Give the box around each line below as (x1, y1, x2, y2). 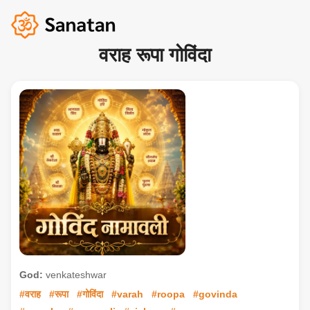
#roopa (152, 289, 185, 300)
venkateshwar (43, 269, 107, 280)
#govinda (193, 289, 237, 300)
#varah (111, 289, 143, 300)
